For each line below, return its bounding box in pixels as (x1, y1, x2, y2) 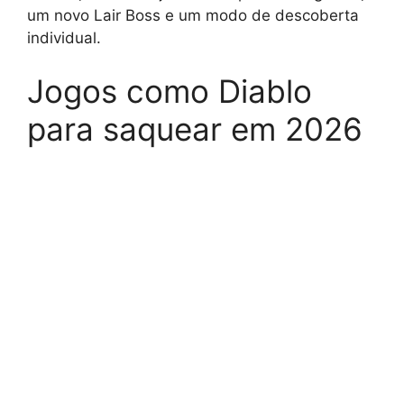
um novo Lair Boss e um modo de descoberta (27, 5, 359, 24)
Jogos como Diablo (27, 72, 312, 111)
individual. (27, 28, 101, 47)
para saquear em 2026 (27, 110, 363, 149)
